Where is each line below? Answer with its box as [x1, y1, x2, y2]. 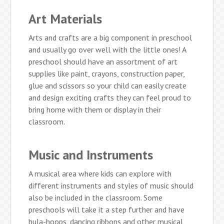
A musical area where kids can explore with [28, 168, 172, 179]
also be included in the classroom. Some [28, 192, 163, 203]
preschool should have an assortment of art [28, 56, 178, 67]
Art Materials [28, 10, 102, 27]
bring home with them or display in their [28, 104, 161, 115]
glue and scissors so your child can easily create [28, 80, 187, 91]
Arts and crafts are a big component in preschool [28, 32, 192, 43]
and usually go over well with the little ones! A [28, 44, 186, 55]
